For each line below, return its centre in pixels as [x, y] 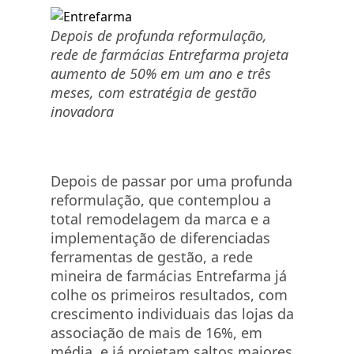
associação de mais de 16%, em [156, 333]
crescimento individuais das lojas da [172, 314]
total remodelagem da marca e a [160, 219]
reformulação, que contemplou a [161, 200]
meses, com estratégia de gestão [154, 92]
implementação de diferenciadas [160, 238]
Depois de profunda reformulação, [159, 36]
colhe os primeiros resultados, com [169, 295]
